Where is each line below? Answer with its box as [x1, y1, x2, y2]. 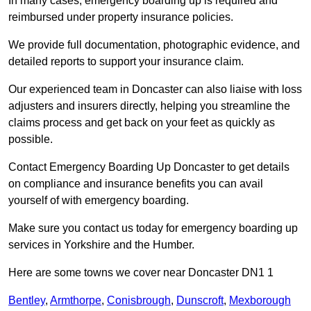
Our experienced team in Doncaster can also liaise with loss [8, 83, 302, 96]
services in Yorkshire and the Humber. [8, 239, 194, 251]
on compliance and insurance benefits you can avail [8, 178, 263, 190]
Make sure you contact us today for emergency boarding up [8, 222, 298, 235]
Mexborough [229, 294, 291, 307]
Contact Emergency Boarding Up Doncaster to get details [8, 161, 289, 174]
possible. [8, 133, 53, 146]
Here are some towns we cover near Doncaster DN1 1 [8, 267, 274, 279]
